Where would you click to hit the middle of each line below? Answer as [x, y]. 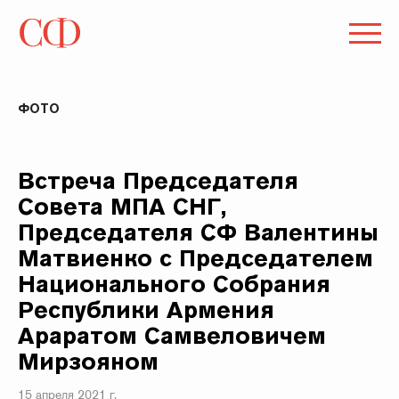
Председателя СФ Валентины [199, 232]
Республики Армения [147, 309]
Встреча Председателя [159, 180]
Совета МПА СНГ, [122, 206]
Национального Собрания [175, 284]
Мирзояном [89, 361]
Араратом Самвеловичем [172, 335]
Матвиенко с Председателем [196, 258]
